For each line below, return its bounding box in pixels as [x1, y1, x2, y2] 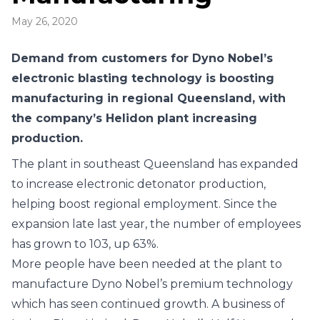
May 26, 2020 [11, 15, 78, 28]
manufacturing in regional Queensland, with [11, 91, 286, 105]
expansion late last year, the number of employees [11, 217, 301, 231]
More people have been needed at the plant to [11, 257, 282, 271]
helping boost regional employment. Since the [11, 197, 277, 211]
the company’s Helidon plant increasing [11, 111, 257, 125]
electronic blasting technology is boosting [11, 71, 274, 85]
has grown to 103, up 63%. [11, 237, 159, 251]
